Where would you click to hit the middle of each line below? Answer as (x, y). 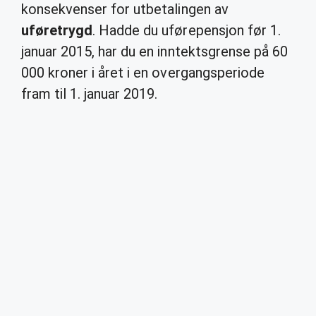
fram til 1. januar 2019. (90, 94)
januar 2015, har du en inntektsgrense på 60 (154, 51)
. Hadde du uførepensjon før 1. (187, 30)
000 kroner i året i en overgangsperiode (143, 73)
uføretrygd (57, 30)
